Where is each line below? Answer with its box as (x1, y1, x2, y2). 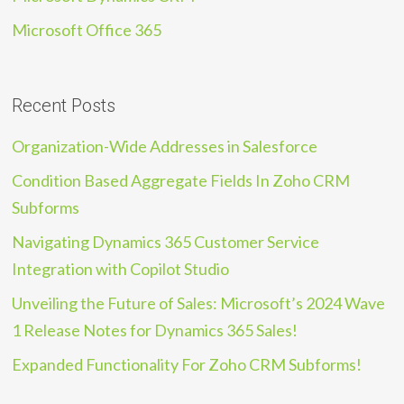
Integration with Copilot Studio (12, 258, 230, 279)
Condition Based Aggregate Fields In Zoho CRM (12, 170, 351, 190)
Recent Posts (12, 94, 116, 116)
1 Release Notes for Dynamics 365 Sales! (12, 319, 298, 340)
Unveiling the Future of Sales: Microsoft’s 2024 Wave (12, 292, 386, 313)
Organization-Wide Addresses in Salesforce (12, 135, 318, 156)
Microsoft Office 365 (12, 19, 162, 40)
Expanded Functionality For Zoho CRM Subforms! (12, 353, 363, 374)
